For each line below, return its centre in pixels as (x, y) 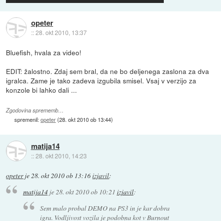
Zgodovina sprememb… (35, 110)
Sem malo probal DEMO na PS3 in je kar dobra (105, 208)
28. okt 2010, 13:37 (61, 32)
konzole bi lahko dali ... (42, 90)
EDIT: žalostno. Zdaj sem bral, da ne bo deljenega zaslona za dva (108, 71)
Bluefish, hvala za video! (44, 52)
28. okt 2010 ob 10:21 (85, 192)
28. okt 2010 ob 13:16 (61, 175)
